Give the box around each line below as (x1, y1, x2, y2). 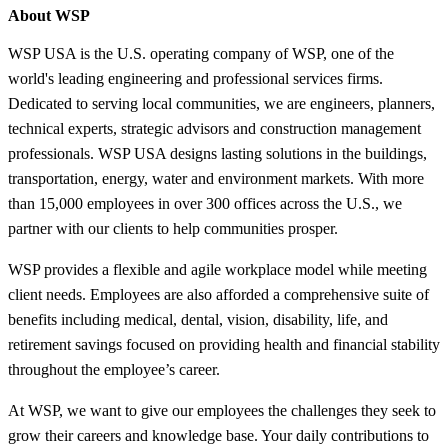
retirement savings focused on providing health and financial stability (8, 335, 440, 353)
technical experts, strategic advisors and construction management (8, 119, 421, 137)
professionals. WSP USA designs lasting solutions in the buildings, (8, 144, 427, 162)
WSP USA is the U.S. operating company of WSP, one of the (8, 44, 394, 62)
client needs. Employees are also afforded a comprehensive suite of (8, 285, 429, 303)
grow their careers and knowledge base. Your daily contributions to (8, 426, 429, 444)
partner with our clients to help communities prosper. (8, 219, 338, 237)
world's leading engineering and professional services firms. (8, 69, 383, 87)
